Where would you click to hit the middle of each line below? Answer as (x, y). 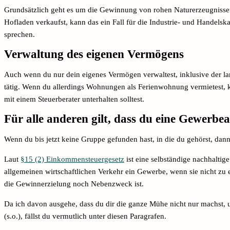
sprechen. (21, 34)
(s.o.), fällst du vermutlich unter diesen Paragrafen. (86, 216)
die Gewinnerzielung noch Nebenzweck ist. (75, 184)
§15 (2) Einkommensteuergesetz (72, 159)
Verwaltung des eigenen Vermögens (94, 54)
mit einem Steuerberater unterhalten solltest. (75, 99)
